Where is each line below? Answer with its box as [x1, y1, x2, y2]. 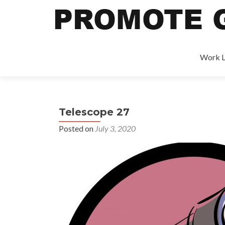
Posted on [59, 124, 95, 133]
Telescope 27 [59, 106, 130, 118]
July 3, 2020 [95, 124, 136, 133]
